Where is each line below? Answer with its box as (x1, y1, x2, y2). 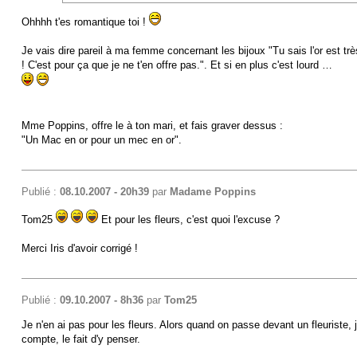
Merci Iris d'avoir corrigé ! (21, 241, 138, 254)
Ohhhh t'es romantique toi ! (21, 15, 149, 28)
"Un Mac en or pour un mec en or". (21, 133, 182, 146)
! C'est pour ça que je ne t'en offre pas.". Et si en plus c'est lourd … (21, 58, 332, 71)
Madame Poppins (169, 185, 256, 198)
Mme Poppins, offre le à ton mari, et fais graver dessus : (21, 119, 283, 131)
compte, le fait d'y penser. (21, 332, 140, 345)
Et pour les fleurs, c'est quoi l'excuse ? (97, 213, 280, 226)
